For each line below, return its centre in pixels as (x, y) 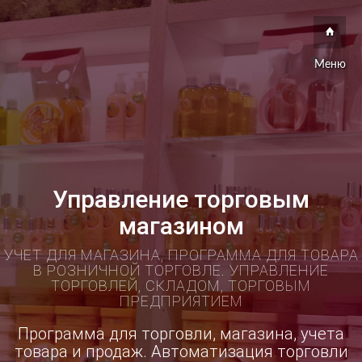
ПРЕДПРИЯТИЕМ (181, 301)
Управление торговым (181, 199)
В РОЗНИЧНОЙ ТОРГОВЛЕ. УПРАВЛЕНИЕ (181, 270)
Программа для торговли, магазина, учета (181, 334)
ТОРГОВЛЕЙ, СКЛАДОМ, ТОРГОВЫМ (181, 286)
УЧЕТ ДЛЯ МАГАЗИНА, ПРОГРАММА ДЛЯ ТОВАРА (181, 255)
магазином (181, 226)
